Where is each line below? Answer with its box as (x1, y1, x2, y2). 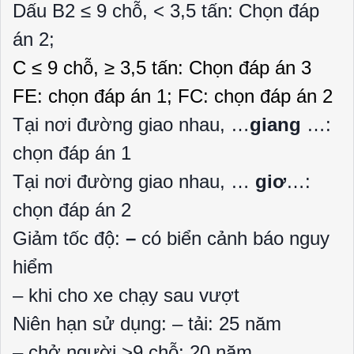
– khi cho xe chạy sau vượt (13, 284, 239, 306)
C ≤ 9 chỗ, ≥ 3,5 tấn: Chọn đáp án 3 (13, 57, 311, 78)
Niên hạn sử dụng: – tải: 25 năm (13, 313, 281, 334)
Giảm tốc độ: (13, 228, 126, 249)
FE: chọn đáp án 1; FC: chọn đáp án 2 (13, 85, 333, 107)
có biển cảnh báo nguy (141, 228, 330, 249)
